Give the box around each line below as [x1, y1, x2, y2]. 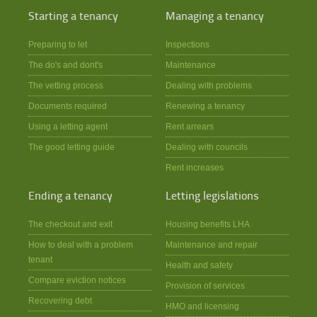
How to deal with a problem [28, 240, 133, 250]
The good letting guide [28, 142, 115, 152]
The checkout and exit [28, 219, 113, 229]
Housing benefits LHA [165, 219, 250, 229]
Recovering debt [28, 296, 92, 306]
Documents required [28, 101, 107, 111]
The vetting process [28, 81, 103, 91]
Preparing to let [28, 40, 87, 50]
